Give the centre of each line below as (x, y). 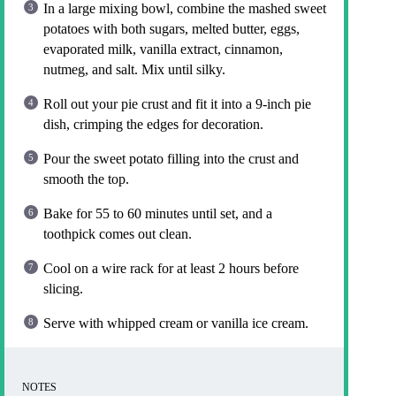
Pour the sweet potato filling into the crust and (171, 159)
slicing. (63, 289)
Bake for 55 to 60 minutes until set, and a (158, 214)
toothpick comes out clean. (118, 234)
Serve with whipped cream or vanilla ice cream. (176, 324)
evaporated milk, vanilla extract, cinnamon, (163, 49)
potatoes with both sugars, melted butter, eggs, (171, 29)
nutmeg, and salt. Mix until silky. (134, 70)
